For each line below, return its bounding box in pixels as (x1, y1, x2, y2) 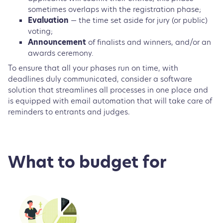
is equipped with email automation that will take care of (8, 98, 212, 106)
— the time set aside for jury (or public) (71, 14, 208, 25)
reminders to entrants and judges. (8, 109, 132, 116)
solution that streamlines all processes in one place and (8, 87, 208, 95)
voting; (28, 25, 55, 36)
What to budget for (8, 155, 174, 172)
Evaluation (28, 14, 71, 25)
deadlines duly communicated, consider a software (8, 76, 192, 84)
